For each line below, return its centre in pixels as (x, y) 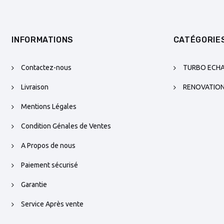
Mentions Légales (49, 106)
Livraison (35, 87)
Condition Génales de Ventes (66, 126)
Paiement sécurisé (50, 165)
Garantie (34, 184)
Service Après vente (52, 204)
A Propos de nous (48, 145)
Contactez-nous (46, 67)
